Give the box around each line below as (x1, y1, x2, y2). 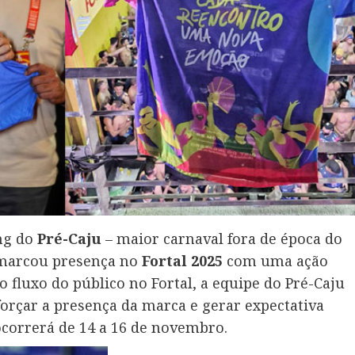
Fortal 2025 (142, 251, 223, 271)
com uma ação (223, 251, 328, 271)
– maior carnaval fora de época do (101, 229, 342, 249)
